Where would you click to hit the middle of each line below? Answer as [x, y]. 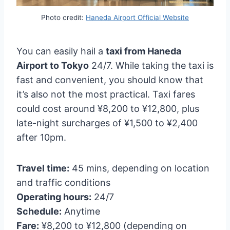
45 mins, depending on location [139, 168]
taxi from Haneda [143, 51]
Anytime [81, 212]
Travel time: [43, 168]
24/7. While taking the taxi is [151, 66]
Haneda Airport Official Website [137, 18]
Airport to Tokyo [53, 66]
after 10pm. [41, 138]
